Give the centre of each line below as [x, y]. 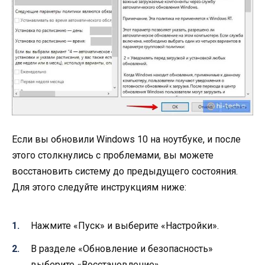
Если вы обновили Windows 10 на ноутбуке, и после [126, 140]
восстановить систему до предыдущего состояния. [125, 172]
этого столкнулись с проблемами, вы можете [113, 156]
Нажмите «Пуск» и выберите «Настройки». [125, 226]
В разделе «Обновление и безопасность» [122, 248]
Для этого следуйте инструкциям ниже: [99, 188]
